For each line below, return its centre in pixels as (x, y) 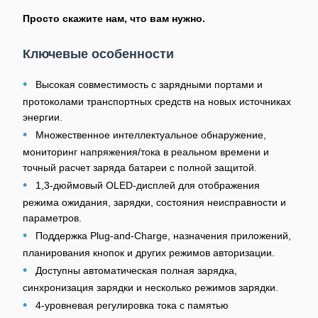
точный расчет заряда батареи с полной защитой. (140, 168)
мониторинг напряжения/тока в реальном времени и (146, 152)
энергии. (43, 117)
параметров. (52, 218)
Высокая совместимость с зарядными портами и (149, 84)
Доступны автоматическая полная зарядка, (136, 270)
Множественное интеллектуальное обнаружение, (151, 135)
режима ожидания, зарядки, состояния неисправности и (154, 202)
